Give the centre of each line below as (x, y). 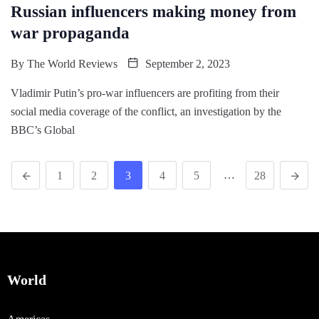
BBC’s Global (43, 130)
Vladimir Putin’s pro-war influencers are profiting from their (145, 93)
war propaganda (70, 33)
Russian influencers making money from (153, 11)
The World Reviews (72, 63)
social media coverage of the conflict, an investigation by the (146, 111)
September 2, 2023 (186, 63)
